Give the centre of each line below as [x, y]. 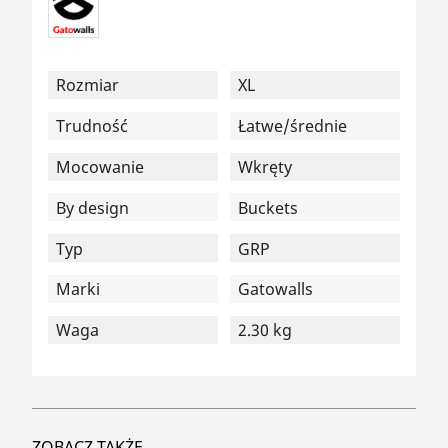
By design [92, 207]
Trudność [92, 126]
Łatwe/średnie [293, 126]
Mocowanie [100, 167]
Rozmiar [87, 85]
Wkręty [265, 167]
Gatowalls [276, 289]
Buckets [268, 207]
